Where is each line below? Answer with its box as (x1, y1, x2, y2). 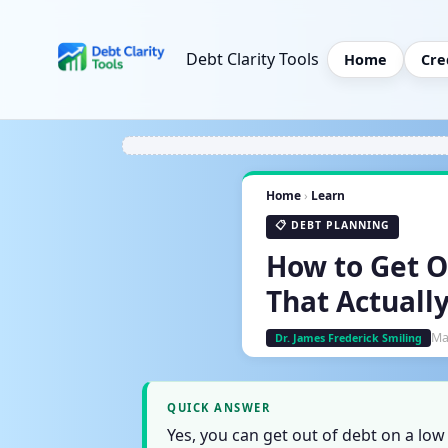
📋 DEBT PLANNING (275, 217, 390, 232)
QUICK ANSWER (167, 399, 270, 415)
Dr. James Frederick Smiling (275, 330, 422, 345)
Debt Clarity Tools (186, 48, 319, 71)
